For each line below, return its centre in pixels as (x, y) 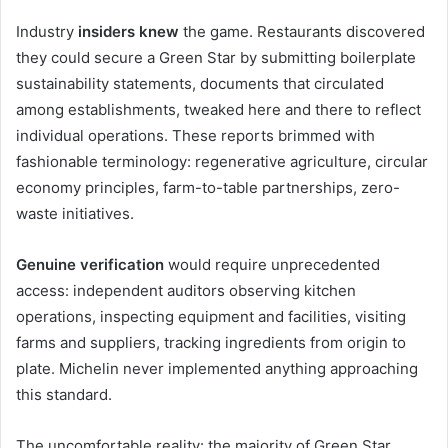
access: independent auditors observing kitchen (186, 290)
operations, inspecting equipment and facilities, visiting (211, 316)
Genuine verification (90, 264)
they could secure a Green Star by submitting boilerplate (216, 57)
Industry (47, 31)
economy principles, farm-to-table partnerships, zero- (208, 187)
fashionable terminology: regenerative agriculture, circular (222, 161)
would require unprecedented (272, 264)
